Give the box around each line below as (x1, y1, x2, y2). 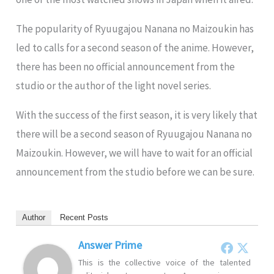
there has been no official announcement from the (16, 60, 235, 74)
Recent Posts (60, 213, 109, 223)
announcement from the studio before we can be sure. (16, 165, 255, 179)
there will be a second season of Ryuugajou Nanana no (16, 127, 253, 141)
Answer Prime (78, 238, 143, 253)
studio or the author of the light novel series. (16, 79, 212, 93)
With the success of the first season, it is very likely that (16, 108, 258, 122)
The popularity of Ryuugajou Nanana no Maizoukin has (16, 22, 254, 36)
